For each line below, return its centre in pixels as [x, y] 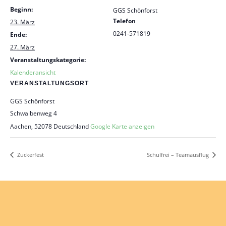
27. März [22, 47]
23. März [22, 22]
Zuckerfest [30, 154]
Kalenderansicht [33, 72]
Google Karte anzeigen [122, 126]
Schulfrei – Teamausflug [179, 154]
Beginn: [21, 9]
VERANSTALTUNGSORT [49, 83]
